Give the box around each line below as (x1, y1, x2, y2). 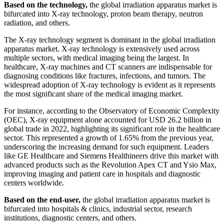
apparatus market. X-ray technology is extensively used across (4, 44, 199, 53)
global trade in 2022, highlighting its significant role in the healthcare (4, 124, 220, 133)
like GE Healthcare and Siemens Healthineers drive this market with (4, 151, 218, 160)
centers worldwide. (4, 178, 64, 187)
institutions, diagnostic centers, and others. (4, 213, 136, 222)
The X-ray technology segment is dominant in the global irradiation (4, 35, 215, 44)
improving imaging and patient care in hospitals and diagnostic (4, 169, 200, 178)
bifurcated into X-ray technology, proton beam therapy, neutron (4, 9, 203, 18)
